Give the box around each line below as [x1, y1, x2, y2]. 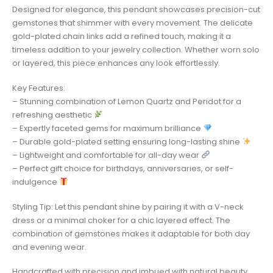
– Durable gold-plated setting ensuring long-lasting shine [12, 135, 242, 147]
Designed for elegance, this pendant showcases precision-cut [12, 4, 260, 16]
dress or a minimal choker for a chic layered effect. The [12, 214, 230, 226]
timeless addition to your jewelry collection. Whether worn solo [12, 44, 260, 56]
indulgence [12, 175, 59, 188]
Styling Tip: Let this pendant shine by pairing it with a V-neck [12, 200, 244, 213]
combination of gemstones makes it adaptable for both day [12, 227, 250, 239]
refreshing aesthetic [12, 108, 94, 121]
